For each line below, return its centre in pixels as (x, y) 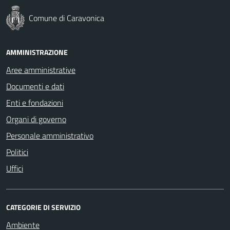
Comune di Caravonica (66, 18)
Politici (17, 152)
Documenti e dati (35, 86)
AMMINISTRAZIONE (37, 52)
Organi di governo (36, 119)
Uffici (15, 168)
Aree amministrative (41, 70)
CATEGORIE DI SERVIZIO (43, 207)
